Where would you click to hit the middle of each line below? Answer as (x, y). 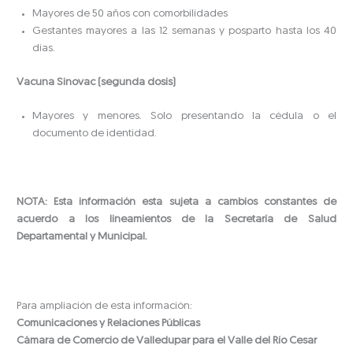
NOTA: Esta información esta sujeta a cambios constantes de (176, 202)
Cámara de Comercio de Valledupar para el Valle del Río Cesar (167, 340)
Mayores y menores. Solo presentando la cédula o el (184, 117)
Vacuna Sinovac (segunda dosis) (97, 82)
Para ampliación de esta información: (105, 306)
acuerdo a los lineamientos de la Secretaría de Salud (176, 219)
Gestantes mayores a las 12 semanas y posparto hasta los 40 (184, 31)
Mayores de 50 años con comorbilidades (130, 14)
